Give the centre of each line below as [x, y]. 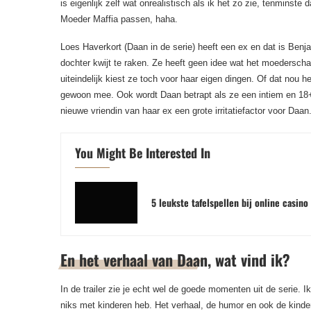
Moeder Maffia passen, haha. [119, 19]
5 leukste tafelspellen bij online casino [230, 202]
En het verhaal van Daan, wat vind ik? [175, 259]
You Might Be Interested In [143, 152]
